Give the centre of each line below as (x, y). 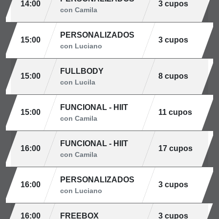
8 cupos (173, 76)
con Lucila (78, 82)
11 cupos (175, 112)
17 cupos (175, 148)
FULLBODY (82, 71)
